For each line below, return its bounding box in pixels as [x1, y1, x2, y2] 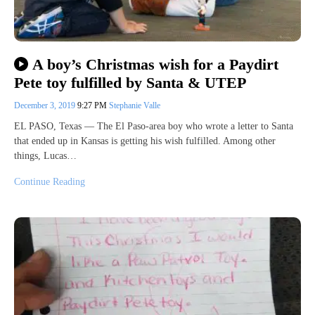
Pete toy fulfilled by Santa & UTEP [14, 74, 246, 92]
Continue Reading [14, 176, 85, 188]
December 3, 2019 [14, 101, 77, 111]
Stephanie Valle [109, 101, 160, 111]
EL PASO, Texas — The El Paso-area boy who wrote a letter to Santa [14, 121, 293, 132]
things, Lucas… [14, 150, 77, 162]
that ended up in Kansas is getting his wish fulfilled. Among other [14, 136, 276, 147]
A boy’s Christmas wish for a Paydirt [32, 56, 278, 74]
